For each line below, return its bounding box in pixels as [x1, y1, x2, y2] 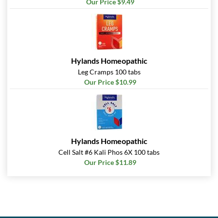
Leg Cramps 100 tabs [77, 68, 141, 76]
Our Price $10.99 [84, 78, 136, 87]
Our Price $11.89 [84, 158, 136, 167]
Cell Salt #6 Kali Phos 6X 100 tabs [58, 148, 160, 157]
